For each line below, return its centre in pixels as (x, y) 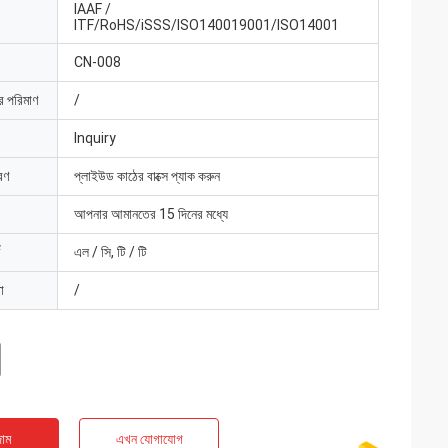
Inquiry (95, 138)
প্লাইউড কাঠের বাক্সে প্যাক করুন (147, 176)
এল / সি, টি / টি (110, 252)
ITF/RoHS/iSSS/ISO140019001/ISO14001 (206, 25)
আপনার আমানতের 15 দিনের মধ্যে (151, 214)
